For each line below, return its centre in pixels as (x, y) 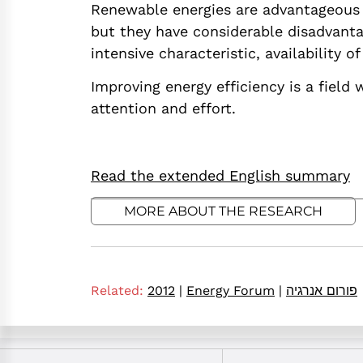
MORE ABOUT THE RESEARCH (223, 211)
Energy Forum (231, 290)
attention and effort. (163, 109)
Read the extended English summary (220, 175)
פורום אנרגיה (322, 290)
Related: (117, 290)
